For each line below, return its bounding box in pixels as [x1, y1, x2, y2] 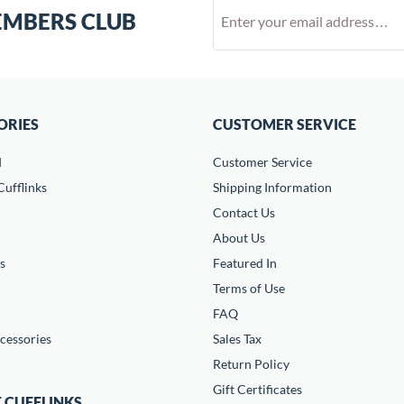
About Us [213, 230, 265, 245]
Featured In [213, 255, 277, 271]
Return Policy [213, 356, 289, 372]
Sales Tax [213, 331, 262, 346]
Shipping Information [213, 179, 332, 195]
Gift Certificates [213, 381, 302, 397]
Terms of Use [213, 280, 285, 296]
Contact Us [213, 205, 275, 220]
